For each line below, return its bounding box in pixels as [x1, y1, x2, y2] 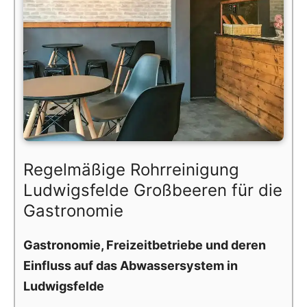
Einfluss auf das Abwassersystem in [23, 258, 238, 273]
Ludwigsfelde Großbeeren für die [23, 180, 282, 200]
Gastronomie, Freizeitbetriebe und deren [23, 237, 266, 252]
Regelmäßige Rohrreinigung [23, 159, 239, 180]
